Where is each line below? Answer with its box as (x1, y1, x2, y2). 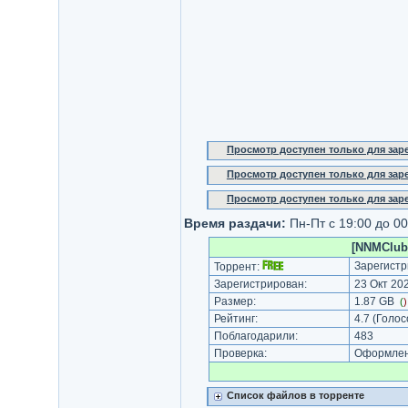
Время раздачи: (183, 216, 286, 230)
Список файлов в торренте (226, 390, 364, 401)
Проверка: (210, 347, 270, 360)
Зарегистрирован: (210, 278, 310, 291)
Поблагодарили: (210, 330, 301, 342)
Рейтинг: (210, 312, 260, 325)
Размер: (210, 295, 259, 308)
